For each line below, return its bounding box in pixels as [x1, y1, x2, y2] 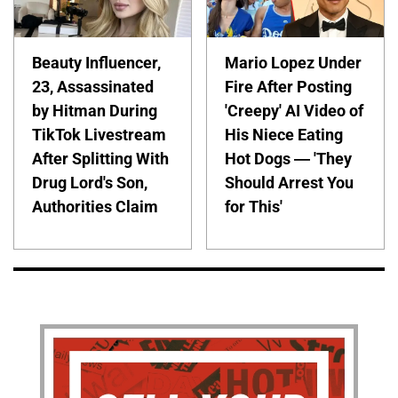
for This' [225, 196, 283, 216]
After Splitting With [32, 148, 169, 168]
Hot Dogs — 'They [225, 148, 353, 168]
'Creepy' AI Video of [225, 100, 364, 120]
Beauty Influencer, [32, 52, 161, 72]
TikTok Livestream [32, 124, 166, 144]
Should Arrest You [225, 172, 354, 192]
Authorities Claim [32, 196, 158, 216]
